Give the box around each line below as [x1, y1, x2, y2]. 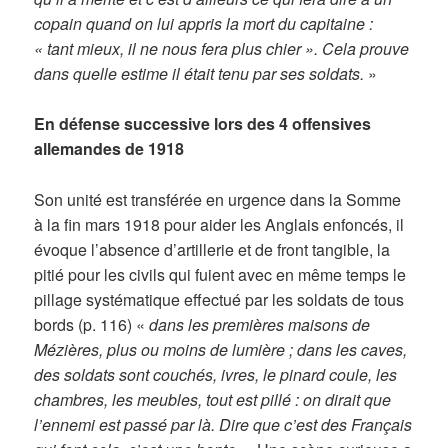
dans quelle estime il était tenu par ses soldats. [34, 61, 365, 85]
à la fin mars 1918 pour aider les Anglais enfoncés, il [34, 213, 405, 237]
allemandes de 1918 [34, 137, 185, 161]
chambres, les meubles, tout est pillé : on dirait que [34, 388, 392, 412]
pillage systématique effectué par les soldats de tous [34, 288, 405, 312]
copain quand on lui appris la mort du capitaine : [34, 11, 374, 35]
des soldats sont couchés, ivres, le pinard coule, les [34, 363, 398, 387]
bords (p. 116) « [34, 313, 150, 337]
